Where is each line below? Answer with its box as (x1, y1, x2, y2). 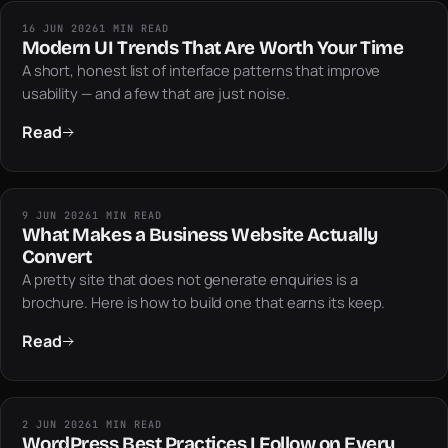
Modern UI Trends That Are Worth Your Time (21, 36, 404, 60)
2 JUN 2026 (21, 418, 93, 432)
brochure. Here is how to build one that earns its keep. (21, 292, 386, 313)
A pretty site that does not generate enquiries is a (21, 269, 358, 290)
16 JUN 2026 (21, 22, 100, 36)
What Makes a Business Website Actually (21, 223, 378, 247)
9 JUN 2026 (21, 209, 93, 223)
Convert (21, 245, 92, 269)
